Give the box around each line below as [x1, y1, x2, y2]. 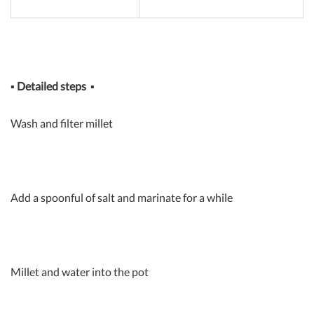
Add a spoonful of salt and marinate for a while [11, 191, 233, 205]
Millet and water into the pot [11, 265, 149, 279]
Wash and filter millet [11, 116, 113, 130]
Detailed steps [17, 79, 86, 93]
